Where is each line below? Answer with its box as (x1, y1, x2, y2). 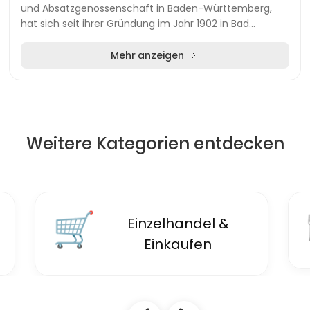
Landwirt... (21, 47, 67, 61)
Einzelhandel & (127, 214, 229, 233)
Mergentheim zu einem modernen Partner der (21, 32, 245, 46)
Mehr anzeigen (111, 48, 184, 62)
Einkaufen (144, 235, 212, 254)
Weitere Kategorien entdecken (26, 132, 284, 155)
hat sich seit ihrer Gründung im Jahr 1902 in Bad (21, 17, 249, 30)
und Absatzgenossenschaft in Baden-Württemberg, (21, 1, 272, 15)
